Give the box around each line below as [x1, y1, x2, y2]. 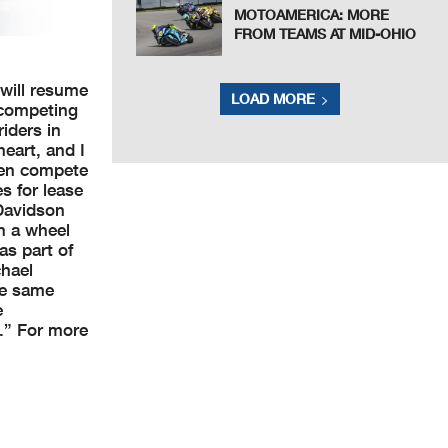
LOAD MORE [231, 90, 315, 108]
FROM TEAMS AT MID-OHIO [234, 25, 417, 42]
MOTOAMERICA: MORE [234, 6, 390, 23]
